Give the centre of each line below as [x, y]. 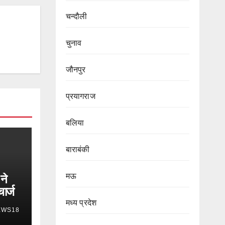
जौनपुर [76, 70]
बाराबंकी [78, 149]
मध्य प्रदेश [81, 203]
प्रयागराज [80, 96]
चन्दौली [76, 16]
